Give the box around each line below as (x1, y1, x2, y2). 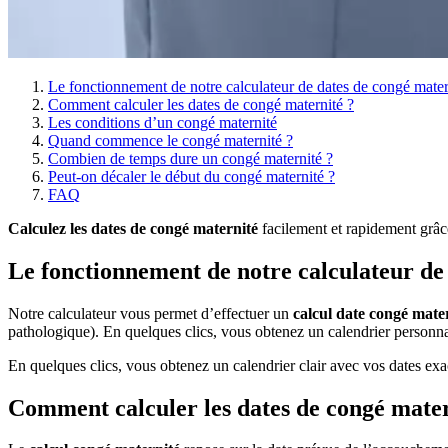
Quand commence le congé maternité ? (48, 131, 293, 149)
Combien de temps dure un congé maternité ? (48, 149, 333, 167)
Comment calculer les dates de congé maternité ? (48, 95, 354, 113)
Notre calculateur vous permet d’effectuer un (8, 304, 293, 322)
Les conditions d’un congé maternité (48, 113, 277, 131)
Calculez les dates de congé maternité (8, 219, 258, 237)
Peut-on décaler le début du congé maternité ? (48, 167, 335, 185)
